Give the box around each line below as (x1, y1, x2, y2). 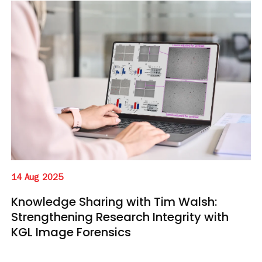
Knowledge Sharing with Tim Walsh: (11, 194, 217, 211)
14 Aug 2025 (11, 174, 63, 184)
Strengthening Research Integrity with (11, 209, 229, 226)
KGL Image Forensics (11, 224, 131, 241)
